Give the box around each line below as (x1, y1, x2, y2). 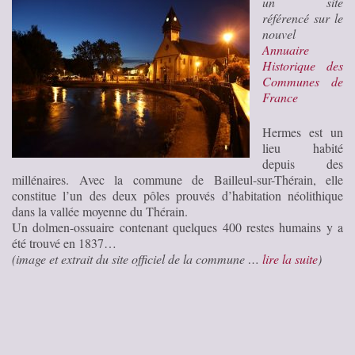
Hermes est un (262, 123, 343, 140)
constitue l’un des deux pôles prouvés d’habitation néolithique (12, 186, 343, 204)
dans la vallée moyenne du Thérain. (12, 202, 188, 219)
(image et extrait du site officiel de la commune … (12, 250, 259, 267)
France (262, 88, 298, 105)
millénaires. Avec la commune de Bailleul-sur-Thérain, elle (12, 170, 343, 188)
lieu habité (262, 139, 343, 156)
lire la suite (259, 250, 318, 267)
